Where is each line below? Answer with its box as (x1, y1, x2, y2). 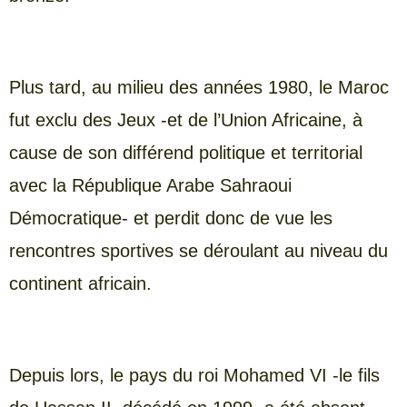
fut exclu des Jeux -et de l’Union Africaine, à (9, 109, 362, 130)
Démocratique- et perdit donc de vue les (9, 207, 333, 228)
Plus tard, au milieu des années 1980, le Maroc (9, 76, 389, 97)
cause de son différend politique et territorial (9, 142, 362, 163)
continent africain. (9, 273, 152, 293)
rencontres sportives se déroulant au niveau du (9, 240, 388, 261)
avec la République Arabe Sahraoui (9, 174, 292, 195)
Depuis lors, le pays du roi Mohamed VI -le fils (9, 364, 380, 385)
